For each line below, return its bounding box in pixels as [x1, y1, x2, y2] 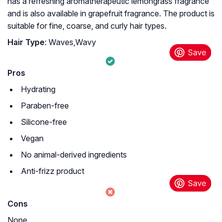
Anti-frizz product [21, 166, 84, 176]
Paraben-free [21, 101, 69, 111]
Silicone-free [21, 117, 67, 127]
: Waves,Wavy [45, 37, 96, 48]
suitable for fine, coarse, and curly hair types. [7, 21, 166, 31]
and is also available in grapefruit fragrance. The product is [7, 8, 215, 19]
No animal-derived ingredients [21, 150, 127, 160]
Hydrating [21, 84, 55, 95]
